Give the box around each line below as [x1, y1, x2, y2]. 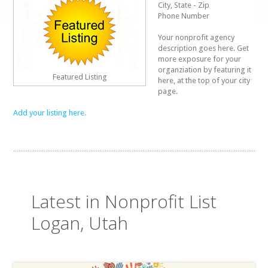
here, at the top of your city [158, 76, 251, 85]
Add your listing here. [13, 108, 87, 117]
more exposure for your [158, 54, 242, 63]
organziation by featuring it [158, 65, 252, 74]
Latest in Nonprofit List [31, 189, 217, 214]
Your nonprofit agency [158, 33, 235, 42]
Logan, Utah [31, 211, 129, 235]
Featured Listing [52, 72, 107, 81]
